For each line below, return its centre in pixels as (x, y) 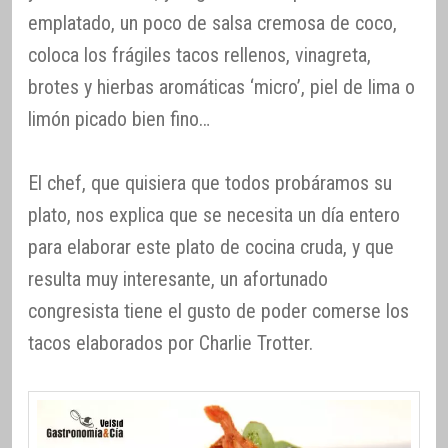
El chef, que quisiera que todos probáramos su (210, 183)
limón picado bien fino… (119, 119)
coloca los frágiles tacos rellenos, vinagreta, (199, 55)
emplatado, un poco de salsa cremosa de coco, (212, 23)
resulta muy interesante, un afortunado (178, 279)
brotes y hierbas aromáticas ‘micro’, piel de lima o (221, 87)
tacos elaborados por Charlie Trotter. (170, 343)
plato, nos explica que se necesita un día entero (214, 215)
